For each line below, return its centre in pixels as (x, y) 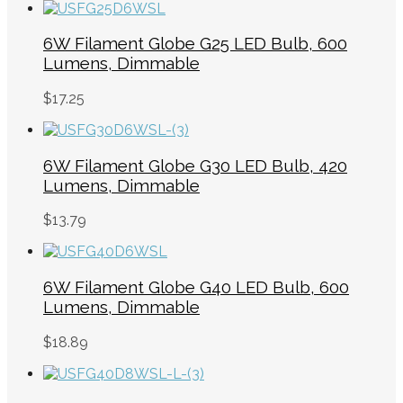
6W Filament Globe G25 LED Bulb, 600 (195, 44)
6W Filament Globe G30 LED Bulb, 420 (195, 165)
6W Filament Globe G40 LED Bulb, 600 (196, 287)
